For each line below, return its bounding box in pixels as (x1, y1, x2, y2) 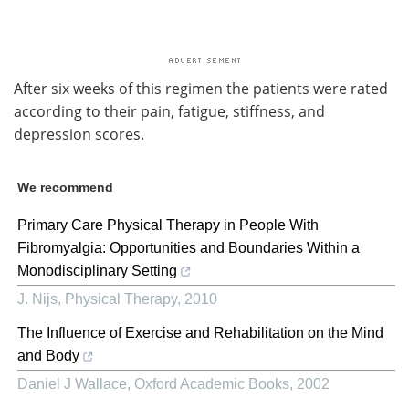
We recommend (17, 179, 113, 194)
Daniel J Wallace (17, 375, 127, 392)
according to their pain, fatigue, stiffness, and (14, 100, 325, 121)
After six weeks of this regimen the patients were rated (14, 78, 388, 98)
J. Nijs (17, 290, 58, 307)
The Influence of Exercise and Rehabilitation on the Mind (17, 324, 383, 341)
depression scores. (14, 123, 144, 143)
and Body (17, 347, 79, 363)
